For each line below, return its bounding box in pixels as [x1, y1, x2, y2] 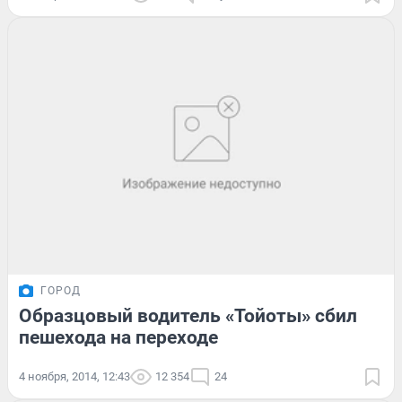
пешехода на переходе [19, 327, 218, 349]
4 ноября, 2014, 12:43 [19, 370, 130, 384]
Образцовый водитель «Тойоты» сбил [19, 305, 357, 328]
